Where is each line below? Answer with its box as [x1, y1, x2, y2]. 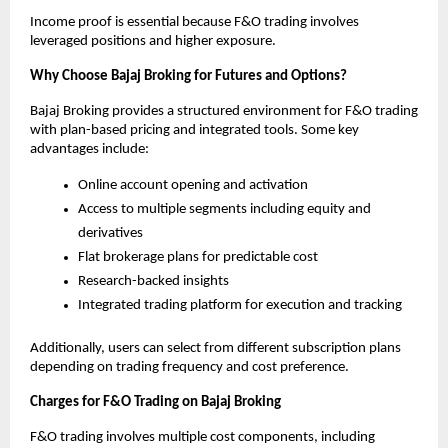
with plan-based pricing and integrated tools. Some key [30, 122, 359, 138]
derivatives [78, 225, 143, 241]
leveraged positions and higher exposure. [30, 33, 276, 49]
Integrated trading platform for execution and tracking [78, 297, 402, 313]
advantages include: [30, 141, 149, 157]
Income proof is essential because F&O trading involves [30, 14, 359, 30]
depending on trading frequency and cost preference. [30, 359, 349, 375]
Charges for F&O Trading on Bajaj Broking [30, 394, 281, 410]
